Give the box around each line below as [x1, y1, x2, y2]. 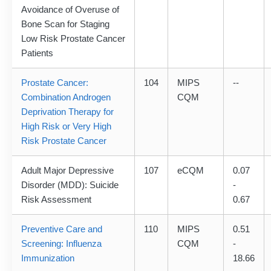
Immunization [21, 253, 74, 264]
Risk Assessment [21, 194, 91, 205]
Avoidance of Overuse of [21, 4, 119, 15]
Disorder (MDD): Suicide [21, 180, 119, 191]
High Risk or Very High [21, 121, 111, 132]
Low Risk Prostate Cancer [21, 33, 125, 44]
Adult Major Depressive [21, 165, 114, 176]
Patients [21, 48, 53, 59]
